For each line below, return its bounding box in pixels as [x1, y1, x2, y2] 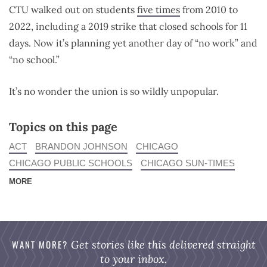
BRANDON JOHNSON [35, 141, 128, 151]
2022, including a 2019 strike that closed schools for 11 [9, 20, 247, 32]
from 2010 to [180, 3, 238, 15]
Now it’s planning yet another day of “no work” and [33, 36, 257, 49]
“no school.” [9, 53, 60, 66]
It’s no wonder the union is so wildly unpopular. [9, 85, 219, 97]
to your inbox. [100, 252, 167, 266]
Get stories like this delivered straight [67, 237, 256, 252]
